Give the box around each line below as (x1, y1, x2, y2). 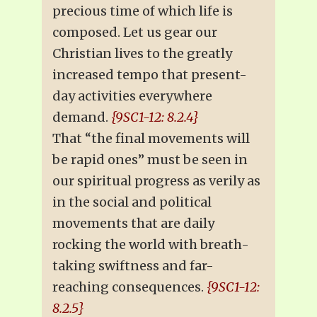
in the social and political (52, 193, 212, 210)
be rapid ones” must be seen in (52, 151, 248, 168)
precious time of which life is (52, 2, 233, 19)
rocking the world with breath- (52, 236, 249, 253)
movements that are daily (52, 214, 214, 231)
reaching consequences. (52, 278, 207, 295)
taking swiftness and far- (52, 257, 214, 274)
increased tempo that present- (52, 66, 247, 83)
